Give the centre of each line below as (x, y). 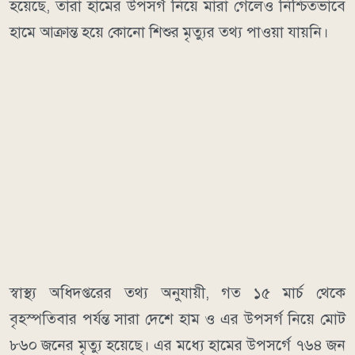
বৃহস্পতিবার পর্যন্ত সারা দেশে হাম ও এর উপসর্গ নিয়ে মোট (177, 319)
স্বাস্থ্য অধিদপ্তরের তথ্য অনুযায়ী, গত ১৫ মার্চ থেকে (177, 293)
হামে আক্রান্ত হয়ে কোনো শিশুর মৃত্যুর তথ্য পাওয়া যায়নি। (169, 32)
